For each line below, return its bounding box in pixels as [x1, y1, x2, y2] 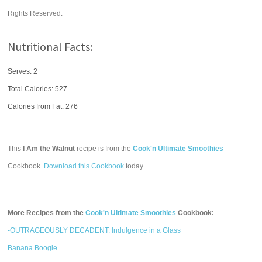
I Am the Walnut [23, 144, 75, 153]
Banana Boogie [8, 244, 58, 252]
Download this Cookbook [44, 162, 125, 170]
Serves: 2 [8, 67, 38, 75]
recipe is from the [75, 144, 133, 153]
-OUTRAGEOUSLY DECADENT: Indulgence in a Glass [8, 226, 181, 235]
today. [124, 162, 145, 170]
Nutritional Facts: [8, 39, 93, 54]
